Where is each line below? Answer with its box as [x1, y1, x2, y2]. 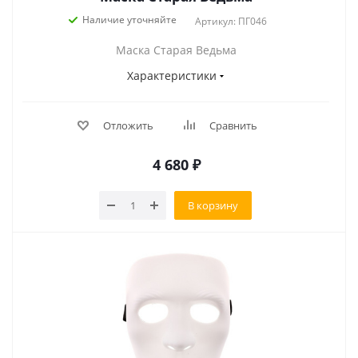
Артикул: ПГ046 [195, 14, 267, 28]
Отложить [102, 118, 153, 133]
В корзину [188, 197, 238, 213]
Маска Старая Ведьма [115, 42, 237, 58]
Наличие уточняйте [82, 13, 177, 26]
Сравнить [209, 118, 257, 133]
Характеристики [127, 68, 217, 83]
